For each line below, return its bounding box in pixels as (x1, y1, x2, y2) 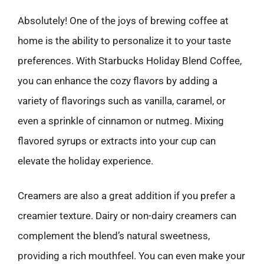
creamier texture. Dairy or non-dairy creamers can (18, 210, 236, 222)
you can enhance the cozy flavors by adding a (18, 74, 217, 87)
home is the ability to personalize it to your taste (18, 34, 231, 47)
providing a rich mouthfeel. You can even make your (18, 250, 245, 262)
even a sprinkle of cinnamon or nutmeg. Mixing (18, 114, 224, 127)
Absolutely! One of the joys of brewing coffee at (18, 14, 229, 27)
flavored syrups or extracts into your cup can (18, 134, 216, 147)
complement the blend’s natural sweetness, (18, 230, 210, 242)
